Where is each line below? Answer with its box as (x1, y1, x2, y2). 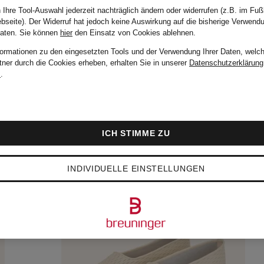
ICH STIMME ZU (102, 128, 170, 138)
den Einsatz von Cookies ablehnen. (72, 28, 196, 37)
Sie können (19, 28, 60, 37)
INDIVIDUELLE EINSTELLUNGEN (67, 164, 205, 173)
